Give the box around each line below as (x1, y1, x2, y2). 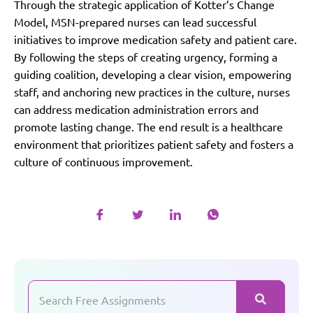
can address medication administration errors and (14, 101, 259, 116)
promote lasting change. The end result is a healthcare (14, 119, 283, 133)
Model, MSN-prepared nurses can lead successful (14, 14, 256, 29)
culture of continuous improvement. (14, 154, 193, 168)
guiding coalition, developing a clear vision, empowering (14, 66, 291, 81)
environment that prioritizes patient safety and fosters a (14, 136, 293, 151)
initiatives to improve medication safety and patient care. (14, 31, 297, 46)
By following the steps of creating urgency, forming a (14, 49, 277, 64)
